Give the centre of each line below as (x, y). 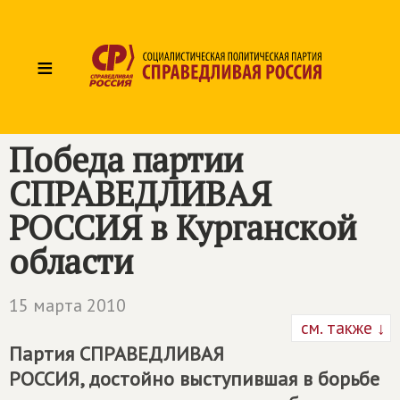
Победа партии (126, 160)
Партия (44, 354)
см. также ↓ (341, 328)
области (71, 262)
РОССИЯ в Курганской (183, 228)
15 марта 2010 (67, 305)
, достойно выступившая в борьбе (229, 379)
